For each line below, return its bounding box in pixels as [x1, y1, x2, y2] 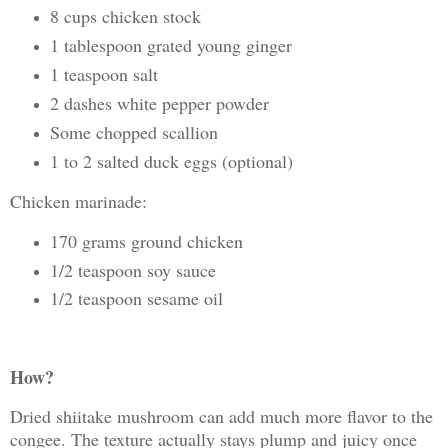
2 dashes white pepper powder [49, 90, 269, 115]
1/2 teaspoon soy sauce [49, 257, 216, 282]
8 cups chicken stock [49, 4, 201, 29]
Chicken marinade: [10, 188, 147, 213]
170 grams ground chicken [49, 228, 243, 253]
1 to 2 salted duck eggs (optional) [49, 148, 293, 173]
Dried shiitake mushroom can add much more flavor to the [10, 403, 433, 428]
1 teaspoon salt [49, 62, 158, 87]
